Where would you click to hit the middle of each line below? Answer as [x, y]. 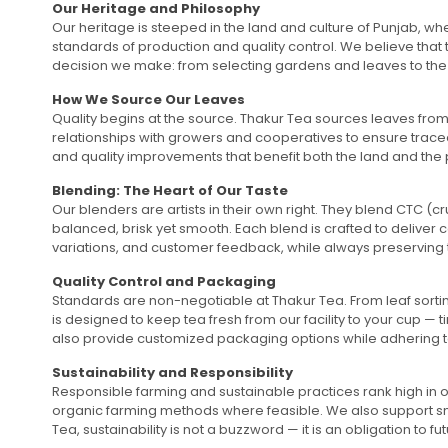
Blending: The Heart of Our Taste [170, 190]
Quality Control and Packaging [164, 281]
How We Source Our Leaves [148, 99]
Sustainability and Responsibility [172, 372]
